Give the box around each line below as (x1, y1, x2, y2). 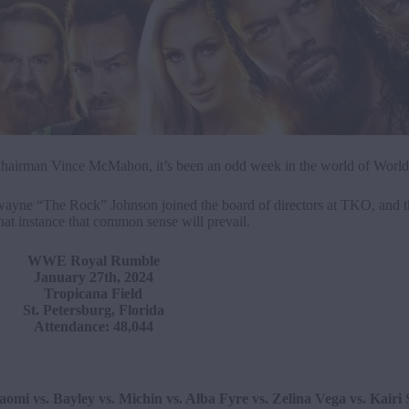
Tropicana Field (44, 286, 142, 301)
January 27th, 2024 (33, 269, 153, 285)
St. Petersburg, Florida (22, 302, 164, 318)
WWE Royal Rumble (26, 253, 160, 268)
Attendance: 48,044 (33, 319, 153, 334)
